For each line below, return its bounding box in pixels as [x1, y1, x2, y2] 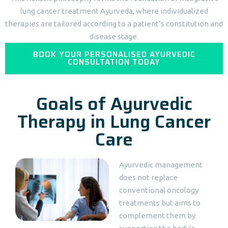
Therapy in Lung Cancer [17, 107, 211, 135]
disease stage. [90, 32, 138, 41]
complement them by [119, 211, 195, 220]
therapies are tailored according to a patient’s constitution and [5, 19, 223, 28]
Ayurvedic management [119, 160, 203, 169]
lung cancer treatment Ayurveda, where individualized [20, 7, 208, 15]
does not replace [119, 173, 178, 182]
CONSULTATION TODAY [68, 56, 160, 68]
